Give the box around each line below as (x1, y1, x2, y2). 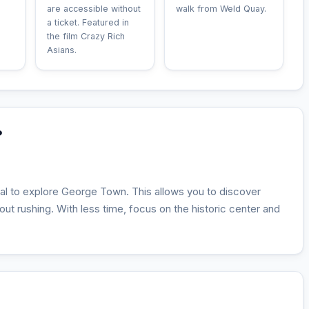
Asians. (47, 45, 77, 55)
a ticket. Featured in (47, 17, 129, 28)
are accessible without (47, 3, 141, 14)
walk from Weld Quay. (176, 3, 266, 14)
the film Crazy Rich (47, 31, 125, 41)
